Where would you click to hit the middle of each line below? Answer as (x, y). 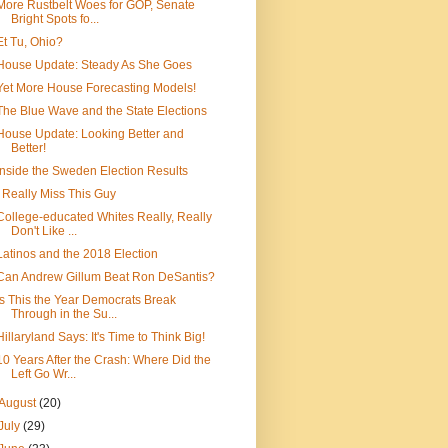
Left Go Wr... (43, 374)
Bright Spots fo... (54, 19)
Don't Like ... (43, 231)
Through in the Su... (63, 314)
